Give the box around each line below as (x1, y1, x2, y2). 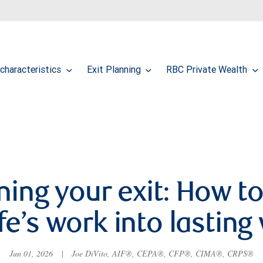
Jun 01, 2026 (9, 248, 55, 259)
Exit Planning (86, 63, 143, 75)
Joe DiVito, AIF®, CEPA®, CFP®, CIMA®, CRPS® (69, 248, 254, 259)
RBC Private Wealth (166, 63, 250, 75)
